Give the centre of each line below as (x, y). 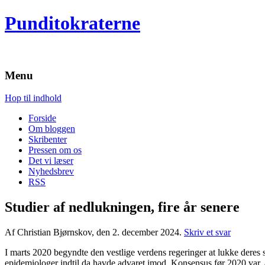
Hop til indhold (33, 98)
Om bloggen (52, 129)
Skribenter (48, 140)
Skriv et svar (207, 232)
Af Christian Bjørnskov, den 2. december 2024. (94, 232)
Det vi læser (51, 161)
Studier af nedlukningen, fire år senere (122, 207)
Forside (42, 118)
